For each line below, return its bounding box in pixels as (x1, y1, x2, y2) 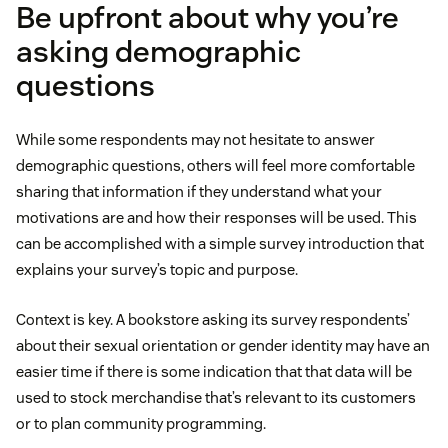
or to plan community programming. (16, 414, 266, 434)
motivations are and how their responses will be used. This (16, 208, 417, 228)
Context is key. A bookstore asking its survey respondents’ (16, 310, 410, 330)
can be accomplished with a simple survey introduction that (16, 234, 424, 254)
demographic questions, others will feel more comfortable (16, 156, 415, 176)
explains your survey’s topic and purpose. (16, 260, 298, 280)
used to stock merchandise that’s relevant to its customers (16, 388, 416, 408)
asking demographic (16, 32, 301, 72)
